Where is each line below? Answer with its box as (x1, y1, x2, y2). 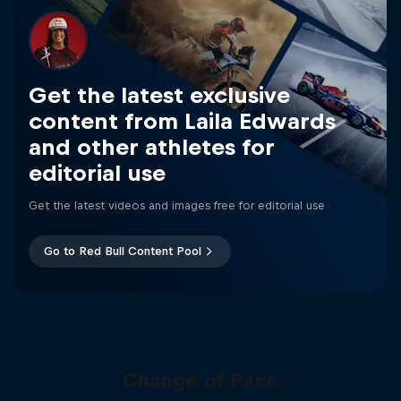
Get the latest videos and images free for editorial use (29, 198, 325, 212)
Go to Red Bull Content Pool (44, 243, 201, 258)
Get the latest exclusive (29, 81, 290, 107)
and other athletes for (29, 133, 275, 159)
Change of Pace (122, 368, 278, 392)
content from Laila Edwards (29, 107, 336, 133)
